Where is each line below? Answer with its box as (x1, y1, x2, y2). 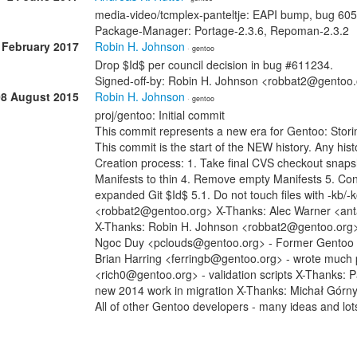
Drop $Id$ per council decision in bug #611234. (95, 57, 333, 73)
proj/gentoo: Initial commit (95, 107, 225, 123)
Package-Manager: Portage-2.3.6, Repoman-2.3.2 (95, 22, 349, 38)
